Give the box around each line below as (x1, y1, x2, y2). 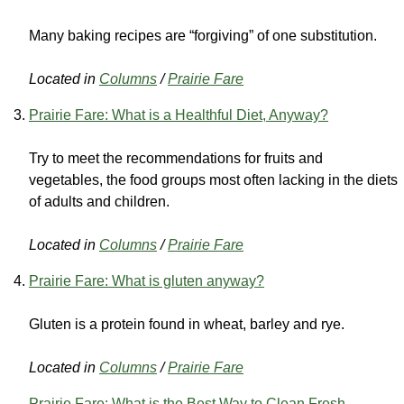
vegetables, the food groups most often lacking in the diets (29, 172, 398, 188)
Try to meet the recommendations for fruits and (29, 151, 323, 167)
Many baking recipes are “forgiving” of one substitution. (29, 28, 377, 44)
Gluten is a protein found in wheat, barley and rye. (29, 317, 344, 333)
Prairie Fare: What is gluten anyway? (29, 273, 264, 289)
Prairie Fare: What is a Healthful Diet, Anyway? (29, 107, 328, 124)
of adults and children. (29, 194, 170, 210)
